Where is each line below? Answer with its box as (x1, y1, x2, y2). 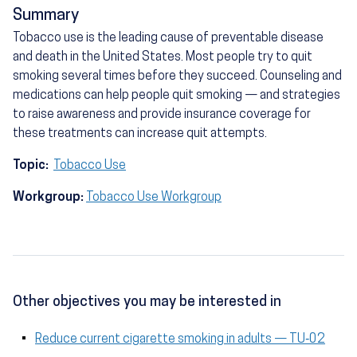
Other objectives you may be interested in (13, 295, 281, 311)
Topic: (13, 159, 51, 173)
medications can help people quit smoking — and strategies (13, 89, 340, 103)
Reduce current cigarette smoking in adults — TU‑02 (35, 333, 325, 347)
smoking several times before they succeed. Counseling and (13, 70, 342, 84)
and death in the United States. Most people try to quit (13, 51, 312, 65)
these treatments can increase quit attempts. (13, 127, 267, 141)
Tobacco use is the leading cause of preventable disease (13, 32, 324, 45)
